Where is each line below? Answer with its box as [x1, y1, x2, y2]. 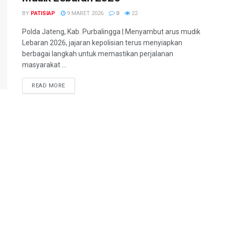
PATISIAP [31, 10, 55, 17]
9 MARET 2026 [65, 10, 103, 17]
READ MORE [32, 82, 65, 89]
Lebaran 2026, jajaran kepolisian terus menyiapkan [22, 39, 182, 47]
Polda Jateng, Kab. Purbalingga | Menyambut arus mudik [22, 28, 200, 36]
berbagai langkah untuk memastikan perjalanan [22, 50, 173, 58]
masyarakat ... [22, 61, 66, 69]
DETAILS [64, 82, 89, 88]
